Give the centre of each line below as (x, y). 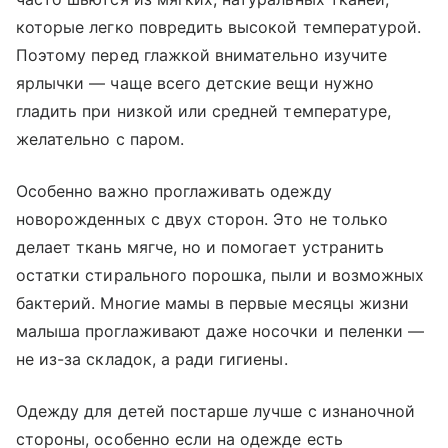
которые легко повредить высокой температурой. (219, 26)
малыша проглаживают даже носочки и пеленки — (220, 330)
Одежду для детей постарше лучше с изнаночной (216, 410)
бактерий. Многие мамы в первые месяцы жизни (213, 302)
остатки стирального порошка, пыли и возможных (220, 274)
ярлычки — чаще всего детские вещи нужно (195, 82)
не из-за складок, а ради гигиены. (152, 358)
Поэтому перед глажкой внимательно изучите (201, 54)
